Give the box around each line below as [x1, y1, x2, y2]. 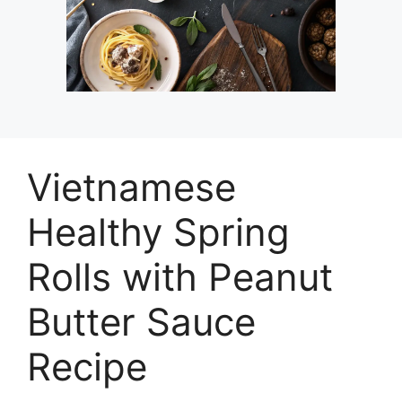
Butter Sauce [27, 298, 256, 345]
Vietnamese [27, 163, 236, 210]
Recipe [27, 343, 147, 389]
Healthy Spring [27, 208, 290, 255]
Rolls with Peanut [27, 253, 333, 300]
